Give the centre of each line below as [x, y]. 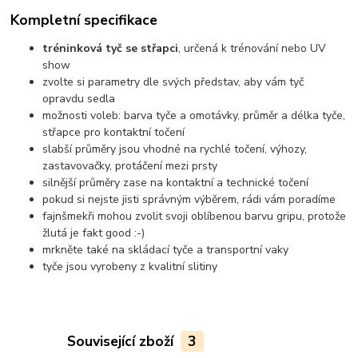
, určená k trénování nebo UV [253, 48]
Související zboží [122, 341]
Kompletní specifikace [84, 20]
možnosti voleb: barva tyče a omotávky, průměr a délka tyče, [194, 115]
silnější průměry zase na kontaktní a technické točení [176, 182]
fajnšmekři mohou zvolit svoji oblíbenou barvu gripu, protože [195, 216]
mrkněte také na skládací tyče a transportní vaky [166, 249]
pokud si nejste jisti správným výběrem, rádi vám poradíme [189, 199]
